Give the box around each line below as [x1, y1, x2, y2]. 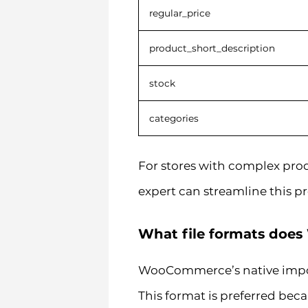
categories [148, 112, 199, 124]
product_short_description [148, 42, 275, 54]
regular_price [148, 7, 210, 19]
